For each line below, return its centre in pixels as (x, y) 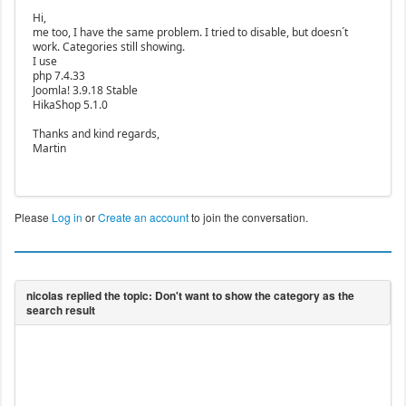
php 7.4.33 (58, 76)
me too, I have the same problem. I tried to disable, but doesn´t (190, 33)
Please (33, 217)
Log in (67, 217)
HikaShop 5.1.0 (70, 105)
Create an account (143, 217)
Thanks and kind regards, (96, 134)
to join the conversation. (248, 217)
